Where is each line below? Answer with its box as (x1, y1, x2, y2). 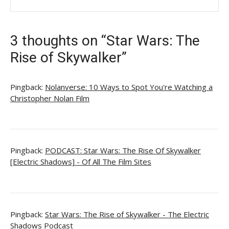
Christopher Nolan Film (10, 93, 89, 103)
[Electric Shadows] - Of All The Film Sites (10, 156, 151, 167)
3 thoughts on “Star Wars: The (10, 32, 200, 49)
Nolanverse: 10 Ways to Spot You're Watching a (45, 81, 213, 92)
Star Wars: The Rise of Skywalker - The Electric (45, 209, 209, 219)
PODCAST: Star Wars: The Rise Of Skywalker (45, 145, 201, 156)
